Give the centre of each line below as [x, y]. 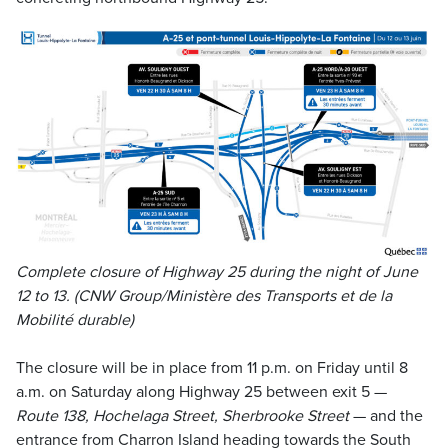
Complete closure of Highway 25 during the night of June [217, 271]
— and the [386, 415]
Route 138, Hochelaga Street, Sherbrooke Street [182, 415]
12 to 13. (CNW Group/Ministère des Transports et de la [204, 295]
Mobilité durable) [75, 319]
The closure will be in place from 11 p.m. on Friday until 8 [212, 367]
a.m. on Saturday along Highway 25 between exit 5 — [201, 391]
